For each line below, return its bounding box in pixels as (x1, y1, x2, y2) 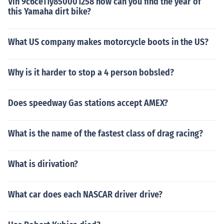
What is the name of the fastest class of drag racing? (8, 128, 203, 139)
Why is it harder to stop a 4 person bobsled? (8, 67, 174, 78)
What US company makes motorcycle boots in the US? (8, 36, 208, 47)
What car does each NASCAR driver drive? (8, 189, 162, 200)
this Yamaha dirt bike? (8, 6, 91, 17)
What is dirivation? (8, 158, 78, 169)
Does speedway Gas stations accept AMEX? (8, 97, 168, 108)
